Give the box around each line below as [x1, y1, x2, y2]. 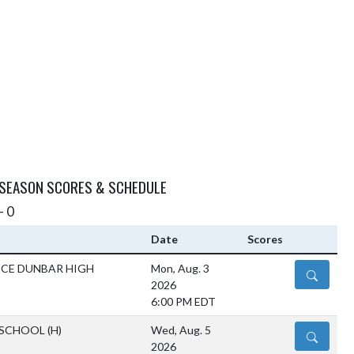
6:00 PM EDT [151, 295, 216, 309]
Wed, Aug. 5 [151, 323, 211, 337]
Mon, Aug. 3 [151, 262, 209, 276]
